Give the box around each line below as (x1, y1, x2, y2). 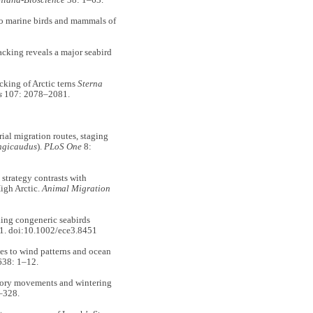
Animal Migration (41, 184, 110, 194)
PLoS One (43, 142, 82, 152)
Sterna (77, 79, 103, 89)
